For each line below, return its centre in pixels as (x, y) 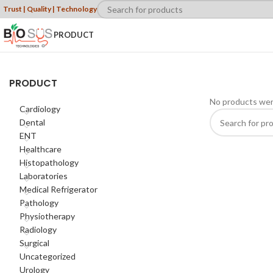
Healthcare (41, 149)
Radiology (38, 229)
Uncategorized (48, 256)
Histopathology (49, 162)
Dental (32, 122)
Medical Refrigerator (58, 189)
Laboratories (44, 176)
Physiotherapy (47, 216)
